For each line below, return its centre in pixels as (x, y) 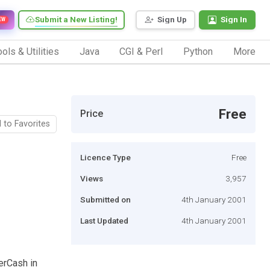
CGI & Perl (141, 51)
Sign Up (172, 20)
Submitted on (105, 199)
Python (198, 51)
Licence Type (105, 157)
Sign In (234, 20)
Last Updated (104, 220)
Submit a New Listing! (76, 20)
